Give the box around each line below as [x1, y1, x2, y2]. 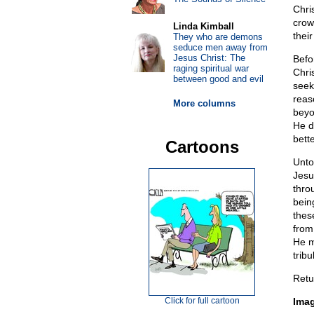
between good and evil [172, 74, 264, 84]
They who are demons [172, 32, 263, 42]
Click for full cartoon [164, 296, 240, 306]
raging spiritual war [172, 63, 249, 74]
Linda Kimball [172, 21, 234, 32]
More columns [172, 98, 235, 109]
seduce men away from [172, 42, 268, 53]
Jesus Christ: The [172, 53, 245, 63]
